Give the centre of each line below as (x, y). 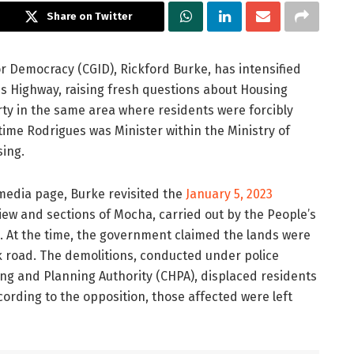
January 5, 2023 (228, 194)
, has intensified (254, 70)
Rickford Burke (164, 70)
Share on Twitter (89, 17)
